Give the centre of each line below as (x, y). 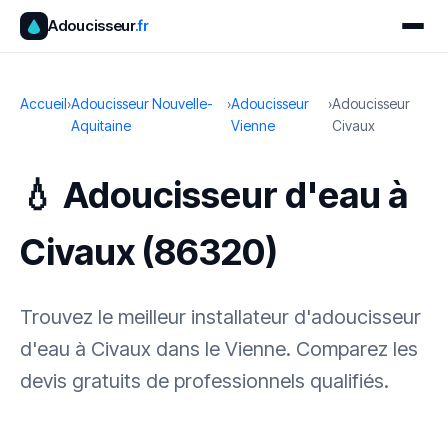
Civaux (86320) (149, 252)
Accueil (43, 103)
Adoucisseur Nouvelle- (142, 103)
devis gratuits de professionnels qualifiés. (204, 381)
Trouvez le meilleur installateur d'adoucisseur (220, 317)
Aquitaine (101, 125)
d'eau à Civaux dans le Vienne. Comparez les (219, 349)
